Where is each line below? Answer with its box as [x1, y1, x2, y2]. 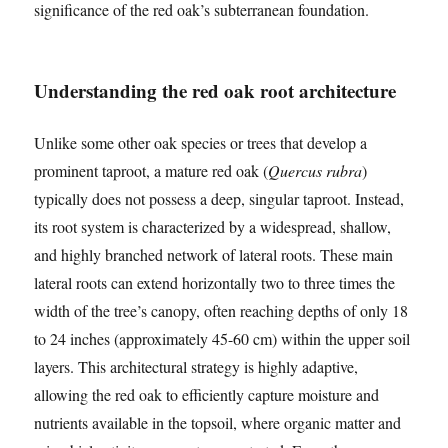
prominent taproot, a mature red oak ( [34, 160, 269, 182]
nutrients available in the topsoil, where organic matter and [34, 412, 402, 434]
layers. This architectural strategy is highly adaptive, [34, 356, 359, 378]
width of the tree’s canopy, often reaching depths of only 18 [34, 300, 409, 322]
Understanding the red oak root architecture [34, 77, 397, 105]
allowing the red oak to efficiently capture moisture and [34, 384, 380, 406]
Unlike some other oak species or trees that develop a [34, 132, 368, 154]
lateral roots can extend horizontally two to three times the [34, 272, 396, 294]
